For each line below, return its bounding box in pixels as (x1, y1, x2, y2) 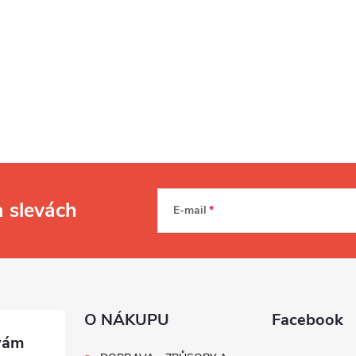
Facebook (271, 308, 343, 331)
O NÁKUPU (84, 308, 170, 331)
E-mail (173, 202, 207, 218)
